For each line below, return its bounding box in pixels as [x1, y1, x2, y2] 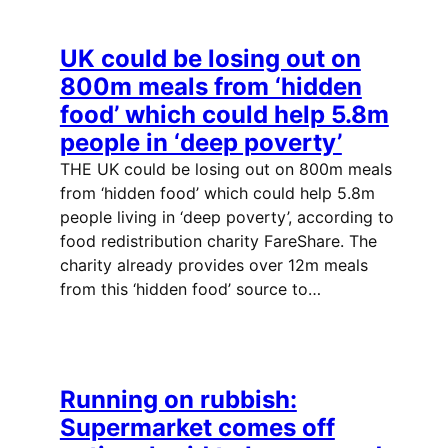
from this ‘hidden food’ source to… [59, 279, 321, 300]
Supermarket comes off [59, 413, 335, 443]
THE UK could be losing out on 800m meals [59, 159, 392, 180]
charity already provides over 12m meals [59, 255, 368, 276]
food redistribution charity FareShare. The [59, 231, 377, 252]
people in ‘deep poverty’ [59, 128, 342, 158]
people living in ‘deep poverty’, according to [59, 207, 394, 228]
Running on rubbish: [59, 385, 297, 415]
